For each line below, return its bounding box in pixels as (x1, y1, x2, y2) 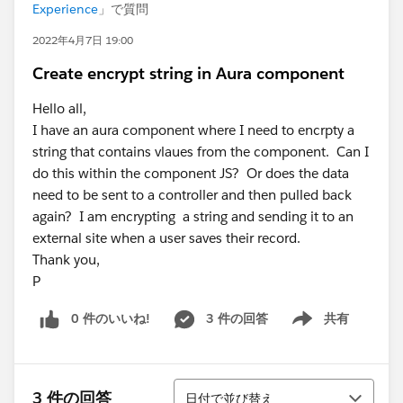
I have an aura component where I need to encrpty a (32, 121, 354, 139)
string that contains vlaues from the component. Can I (32, 143, 369, 160)
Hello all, (32, 100, 86, 117)
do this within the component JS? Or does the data (32, 165, 349, 182)
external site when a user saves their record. (32, 229, 300, 246)
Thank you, (32, 251, 100, 268)
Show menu (277, 319, 350, 336)
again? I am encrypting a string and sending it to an (32, 208, 354, 225)
